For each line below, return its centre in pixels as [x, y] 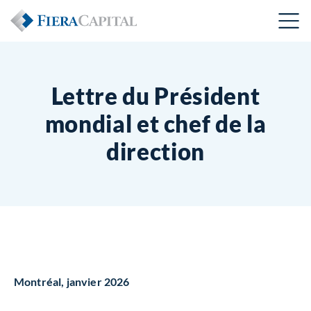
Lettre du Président [155, 96]
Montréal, [40, 281]
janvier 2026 [98, 281]
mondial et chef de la [155, 124]
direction [155, 151]
